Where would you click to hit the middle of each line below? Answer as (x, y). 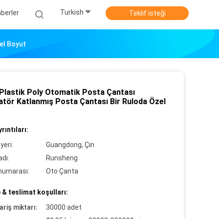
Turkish (72, 12)
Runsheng (62, 158)
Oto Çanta (62, 171)
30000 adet (64, 207)
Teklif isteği (147, 13)
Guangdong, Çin (70, 145)
